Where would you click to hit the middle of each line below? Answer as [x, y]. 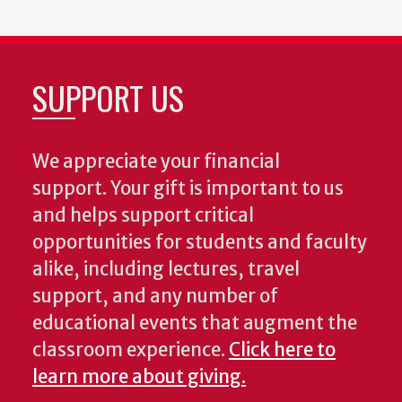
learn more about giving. [139, 376]
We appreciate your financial [156, 161]
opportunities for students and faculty [200, 242]
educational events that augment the [195, 323]
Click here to [282, 350]
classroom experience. [131, 350]
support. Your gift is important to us [188, 188]
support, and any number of [155, 296]
